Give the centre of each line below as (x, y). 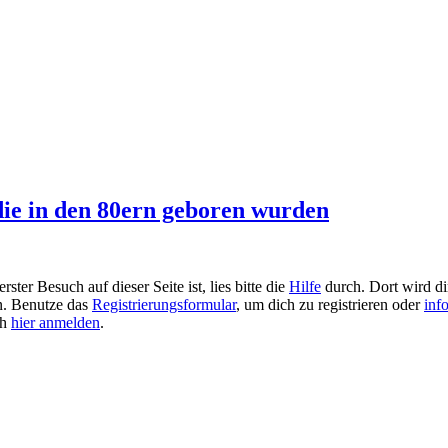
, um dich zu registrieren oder (330, 304)
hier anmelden (55, 322)
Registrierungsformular (164, 304)
